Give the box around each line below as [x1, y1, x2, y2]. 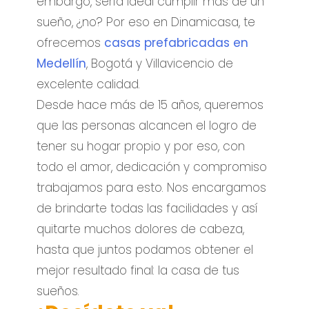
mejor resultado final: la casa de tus [37, 261, 240, 279]
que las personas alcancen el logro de [37, 117, 257, 134]
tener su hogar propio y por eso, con [37, 137, 246, 154]
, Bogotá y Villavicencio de [86, 54, 234, 72]
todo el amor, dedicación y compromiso [37, 158, 268, 175]
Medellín [37, 54, 87, 72]
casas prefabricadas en [104, 34, 249, 51]
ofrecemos [37, 34, 105, 51]
